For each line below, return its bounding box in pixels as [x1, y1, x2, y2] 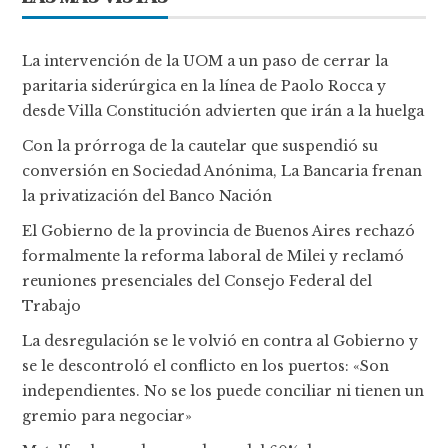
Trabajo [22, 296, 82, 315]
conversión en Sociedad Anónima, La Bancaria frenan [22, 161, 423, 180]
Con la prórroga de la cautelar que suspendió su [22, 136, 379, 155]
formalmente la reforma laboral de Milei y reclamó [22, 246, 405, 265]
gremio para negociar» [22, 406, 193, 425]
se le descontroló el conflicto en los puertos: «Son [22, 356, 390, 375]
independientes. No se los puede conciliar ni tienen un [22, 381, 425, 400]
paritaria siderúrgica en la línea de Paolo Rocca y [22, 76, 387, 95]
